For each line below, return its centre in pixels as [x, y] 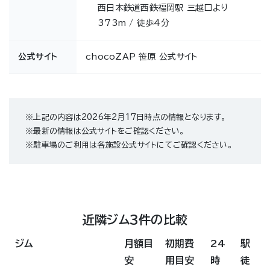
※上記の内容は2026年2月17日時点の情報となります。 [126, 118]
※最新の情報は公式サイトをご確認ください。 [105, 131]
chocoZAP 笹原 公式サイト [142, 57]
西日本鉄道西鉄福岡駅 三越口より [163, 8]
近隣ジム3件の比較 [135, 220]
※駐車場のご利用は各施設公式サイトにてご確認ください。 [129, 145]
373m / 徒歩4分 [133, 23]
